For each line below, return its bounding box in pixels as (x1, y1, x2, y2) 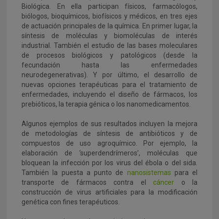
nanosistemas (127, 169, 175, 177)
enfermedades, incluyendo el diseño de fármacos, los (22, 90, 197, 99)
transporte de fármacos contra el (22, 178, 153, 187)
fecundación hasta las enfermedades (22, 61, 197, 69)
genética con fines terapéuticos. (22, 198, 120, 206)
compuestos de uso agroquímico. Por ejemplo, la (22, 139, 197, 148)
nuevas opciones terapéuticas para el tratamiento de (22, 81, 197, 89)
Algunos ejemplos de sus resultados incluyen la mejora (22, 120, 197, 128)
